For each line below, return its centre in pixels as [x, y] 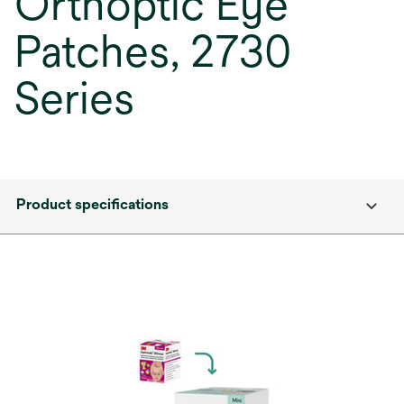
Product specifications [92, 204]
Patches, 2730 [153, 51]
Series [74, 98]
